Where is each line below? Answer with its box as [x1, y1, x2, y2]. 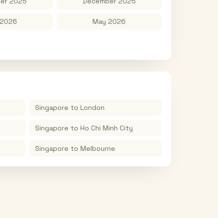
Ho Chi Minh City [80, 124, 133, 132]
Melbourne [80, 144, 115, 153]
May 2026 [92, 17, 126, 26]
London [80, 103, 105, 112]
